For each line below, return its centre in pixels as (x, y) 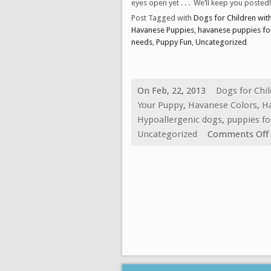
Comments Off (238, 134)
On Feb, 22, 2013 (171, 90)
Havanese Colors (223, 105)
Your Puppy (160, 105)
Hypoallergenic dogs (180, 119)
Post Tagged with (162, 18)
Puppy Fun (174, 42)
